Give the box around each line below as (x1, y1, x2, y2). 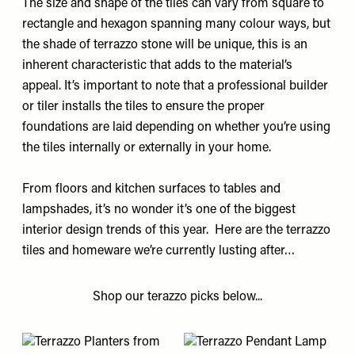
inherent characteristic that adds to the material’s (22, 59, 292, 72)
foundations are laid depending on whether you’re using (22, 121, 330, 134)
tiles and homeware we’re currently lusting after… (22, 245, 295, 258)
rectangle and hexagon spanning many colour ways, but (22, 18, 330, 31)
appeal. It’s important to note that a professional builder (22, 80, 328, 93)
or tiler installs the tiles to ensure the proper (22, 101, 265, 113)
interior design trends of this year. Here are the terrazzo (22, 224, 330, 237)
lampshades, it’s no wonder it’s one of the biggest (22, 204, 296, 216)
